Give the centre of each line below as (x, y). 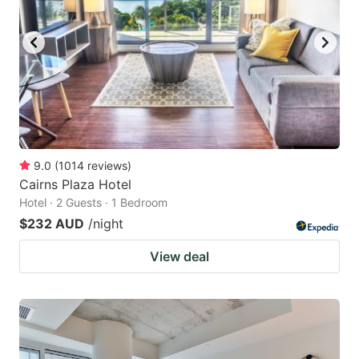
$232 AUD (52, 224)
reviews (107, 166)
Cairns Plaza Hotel (75, 185)
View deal (179, 257)
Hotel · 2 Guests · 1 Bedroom (93, 203)
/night (106, 224)
